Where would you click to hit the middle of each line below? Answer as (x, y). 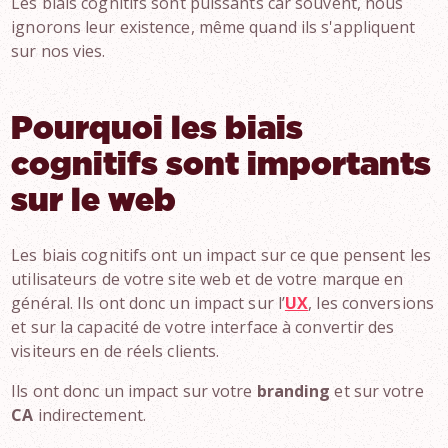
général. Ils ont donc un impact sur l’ (148, 303)
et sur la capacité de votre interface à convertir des (203, 327)
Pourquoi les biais (157, 129)
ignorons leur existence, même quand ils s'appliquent (213, 27)
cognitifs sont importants (221, 165)
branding (293, 391)
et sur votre (377, 391)
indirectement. (89, 415)
